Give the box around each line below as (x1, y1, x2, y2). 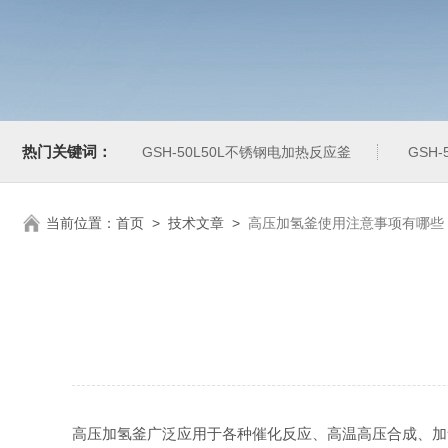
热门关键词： (22, 143, 112, 160)
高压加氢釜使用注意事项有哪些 (248, 215, 444, 231)
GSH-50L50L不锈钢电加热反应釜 (142, 144, 351, 160)
